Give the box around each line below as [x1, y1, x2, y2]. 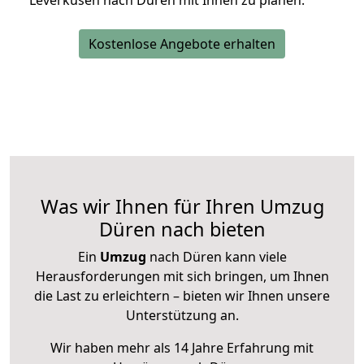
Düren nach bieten [98, 216, 266, 243]
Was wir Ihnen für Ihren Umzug [40, 193, 324, 220]
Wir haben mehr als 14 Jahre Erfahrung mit [50, 339, 314, 357]
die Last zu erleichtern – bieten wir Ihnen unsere [34, 287, 330, 305]
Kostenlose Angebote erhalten [89, 35, 275, 54]
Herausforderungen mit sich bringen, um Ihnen [35, 267, 329, 286]
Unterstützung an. [125, 306, 239, 325]
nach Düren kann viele [145, 248, 287, 266]
